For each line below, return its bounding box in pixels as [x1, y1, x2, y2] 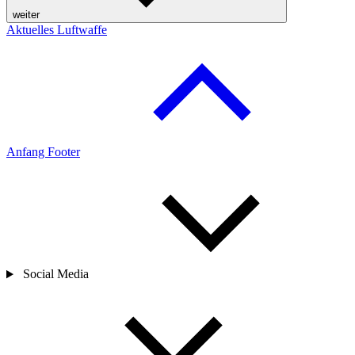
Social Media [19, 267, 92, 281]
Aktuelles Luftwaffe [6, 23, 107, 37]
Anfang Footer [6, 145, 80, 159]
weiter [13, 9, 40, 21]
